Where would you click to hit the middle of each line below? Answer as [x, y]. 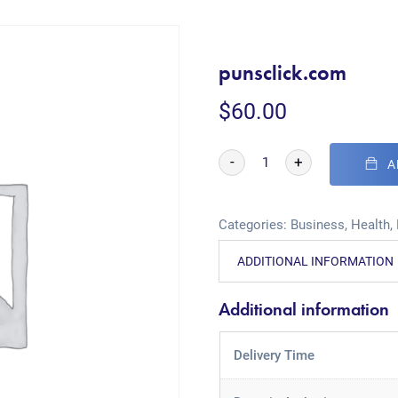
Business [318, 225]
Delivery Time [274, 355]
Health [371, 225]
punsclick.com [283, 72]
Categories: [255, 225]
